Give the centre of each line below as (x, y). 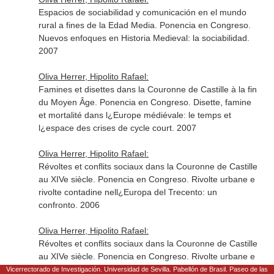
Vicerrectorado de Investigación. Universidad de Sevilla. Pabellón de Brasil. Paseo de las (137, 269)
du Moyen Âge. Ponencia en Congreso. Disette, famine (145, 102)
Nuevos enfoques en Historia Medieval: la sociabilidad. (144, 38)
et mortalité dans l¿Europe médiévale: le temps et (135, 115)
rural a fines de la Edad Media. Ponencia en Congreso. (144, 25)
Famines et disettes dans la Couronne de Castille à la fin (147, 89)
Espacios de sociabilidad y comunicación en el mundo (142, 12)
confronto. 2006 (69, 205)
